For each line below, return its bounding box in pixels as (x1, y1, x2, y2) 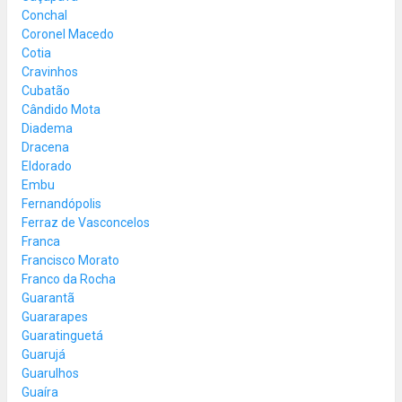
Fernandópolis (22, 196, 101, 211)
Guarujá (22, 346, 66, 362)
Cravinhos (22, 64, 78, 79)
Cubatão (22, 83, 70, 98)
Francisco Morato (22, 252, 119, 267)
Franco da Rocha (22, 271, 116, 286)
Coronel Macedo (22, 26, 114, 41)
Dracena (22, 139, 69, 154)
